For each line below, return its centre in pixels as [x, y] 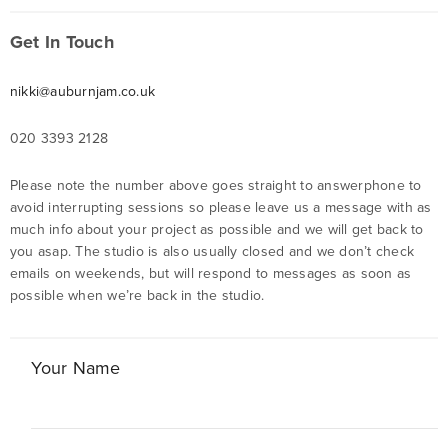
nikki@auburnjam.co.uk [83, 92]
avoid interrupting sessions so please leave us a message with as [221, 207]
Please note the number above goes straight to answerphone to [216, 185]
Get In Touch [62, 42]
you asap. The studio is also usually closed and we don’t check [212, 251]
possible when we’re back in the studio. [137, 295]
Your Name [76, 367]
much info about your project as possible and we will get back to [217, 229]
